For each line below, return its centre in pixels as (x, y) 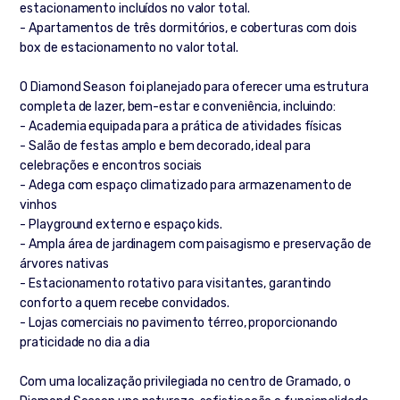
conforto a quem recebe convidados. (125, 304)
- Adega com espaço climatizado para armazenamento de (186, 186)
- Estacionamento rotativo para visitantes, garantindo (176, 284)
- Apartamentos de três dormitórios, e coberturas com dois (188, 29)
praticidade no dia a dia (85, 343)
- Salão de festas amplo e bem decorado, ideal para (165, 146)
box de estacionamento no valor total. (129, 48)
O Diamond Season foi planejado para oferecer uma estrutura (194, 87)
